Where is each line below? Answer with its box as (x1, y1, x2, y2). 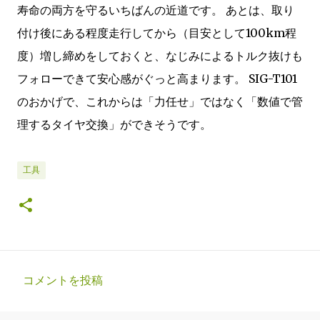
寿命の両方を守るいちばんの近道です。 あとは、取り (17, 3, 294, 17)
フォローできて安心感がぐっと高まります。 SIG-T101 (17, 71, 297, 86)
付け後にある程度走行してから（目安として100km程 (17, 26, 296, 40)
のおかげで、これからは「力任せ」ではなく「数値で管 (17, 94, 303, 109)
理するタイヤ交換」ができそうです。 (17, 117, 211, 131)
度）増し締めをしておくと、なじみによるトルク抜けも (17, 49, 303, 63)
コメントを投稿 (23, 274, 103, 286)
